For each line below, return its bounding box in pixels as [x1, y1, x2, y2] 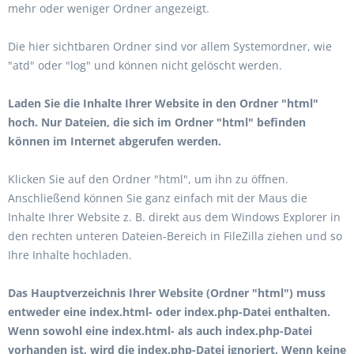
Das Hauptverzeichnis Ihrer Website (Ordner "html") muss [8, 285, 326, 300]
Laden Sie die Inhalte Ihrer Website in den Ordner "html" [8, 96, 318, 111]
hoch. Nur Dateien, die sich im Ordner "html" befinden [8, 115, 306, 130]
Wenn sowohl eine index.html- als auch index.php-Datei [8, 323, 312, 338]
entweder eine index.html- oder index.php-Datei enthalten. [8, 304, 330, 319]
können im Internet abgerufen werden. [8, 134, 221, 149]
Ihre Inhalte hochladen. [8, 247, 132, 262]
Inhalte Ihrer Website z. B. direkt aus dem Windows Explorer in [8, 209, 341, 224]
